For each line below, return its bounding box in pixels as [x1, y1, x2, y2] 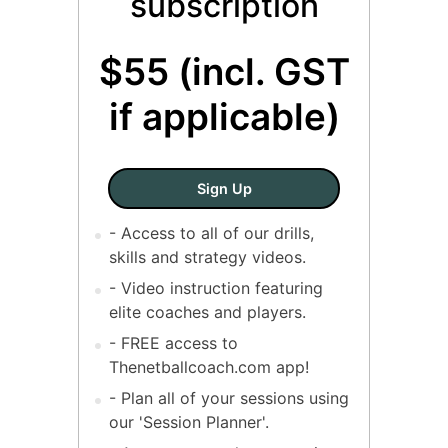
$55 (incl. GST [98, 48, 350, 94]
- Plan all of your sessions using [109, 387, 349, 408]
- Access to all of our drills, [109, 222, 314, 243]
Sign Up [196, 180, 252, 198]
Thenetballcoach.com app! [109, 356, 309, 377]
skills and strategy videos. [109, 246, 306, 267]
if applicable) [108, 93, 340, 139]
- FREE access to [109, 332, 238, 353]
